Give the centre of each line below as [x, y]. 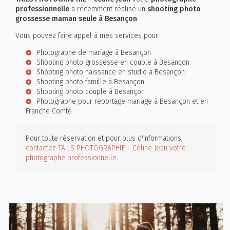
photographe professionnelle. [72, 158]
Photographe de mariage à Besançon [94, 53]
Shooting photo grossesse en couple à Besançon [113, 63]
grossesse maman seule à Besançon [76, 19]
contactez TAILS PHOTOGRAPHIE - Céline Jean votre [106, 148]
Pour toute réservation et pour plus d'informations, [104, 139]
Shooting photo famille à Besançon [90, 82]
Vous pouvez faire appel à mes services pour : [89, 36]
